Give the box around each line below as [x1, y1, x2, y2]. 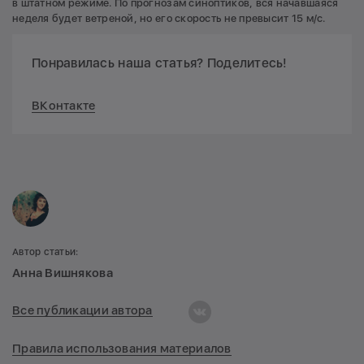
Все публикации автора [12, 303, 153, 318]
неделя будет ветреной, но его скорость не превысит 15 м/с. [12, 11, 326, 24]
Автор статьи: [12, 245, 79, 258]
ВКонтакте [32, 97, 96, 113]
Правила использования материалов [12, 340, 232, 356]
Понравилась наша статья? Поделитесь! [32, 54, 288, 71]
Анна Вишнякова [12, 265, 113, 280]
